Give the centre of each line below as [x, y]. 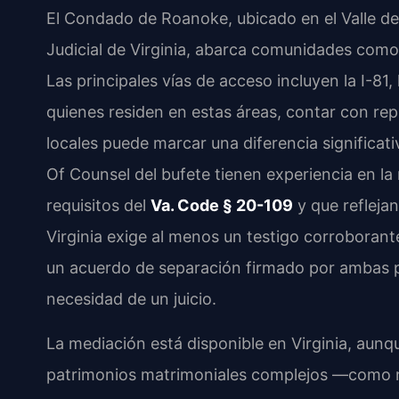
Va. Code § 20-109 [222, 206]
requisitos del [98, 206]
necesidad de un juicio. [131, 299]
